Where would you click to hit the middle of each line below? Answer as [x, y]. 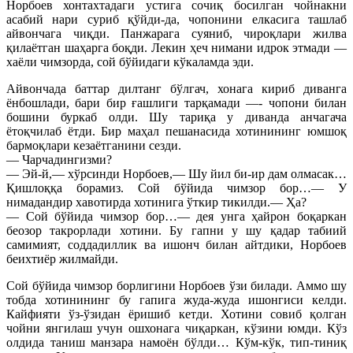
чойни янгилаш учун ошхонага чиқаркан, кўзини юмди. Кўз [176, 328]
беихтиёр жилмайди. [62, 258]
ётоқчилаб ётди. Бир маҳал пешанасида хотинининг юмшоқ [176, 131]
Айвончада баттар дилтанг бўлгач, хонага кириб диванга [176, 88]
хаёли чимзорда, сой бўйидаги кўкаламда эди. [130, 61]
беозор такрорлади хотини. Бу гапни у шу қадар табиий [176, 230]
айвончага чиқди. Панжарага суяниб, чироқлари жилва [176, 33]
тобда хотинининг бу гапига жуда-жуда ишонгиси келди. [176, 299]
